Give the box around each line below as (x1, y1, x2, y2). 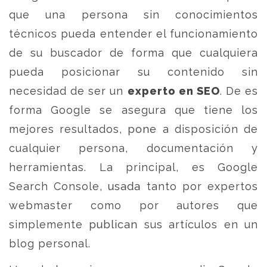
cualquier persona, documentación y (9, 142, 258, 154)
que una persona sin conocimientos (9, 8, 258, 21)
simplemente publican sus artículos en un (9, 218, 258, 231)
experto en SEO (127, 85, 220, 97)
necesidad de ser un (9, 85, 128, 97)
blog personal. (9, 237, 91, 250)
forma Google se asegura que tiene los (9, 104, 258, 116)
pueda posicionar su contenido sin (9, 66, 258, 78)
